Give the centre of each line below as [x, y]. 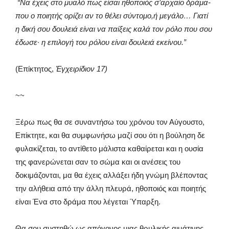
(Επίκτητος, [36, 69]
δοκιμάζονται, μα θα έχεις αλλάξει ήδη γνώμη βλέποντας [111, 175]
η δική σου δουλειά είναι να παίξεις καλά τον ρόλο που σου [114, 29]
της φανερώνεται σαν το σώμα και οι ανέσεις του [98, 162]
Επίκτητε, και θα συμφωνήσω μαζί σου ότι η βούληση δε [110, 135]
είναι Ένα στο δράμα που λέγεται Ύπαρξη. [88, 202]
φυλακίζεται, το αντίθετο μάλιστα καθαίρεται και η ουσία [109, 148]
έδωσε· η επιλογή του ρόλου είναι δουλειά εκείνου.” [101, 42]
